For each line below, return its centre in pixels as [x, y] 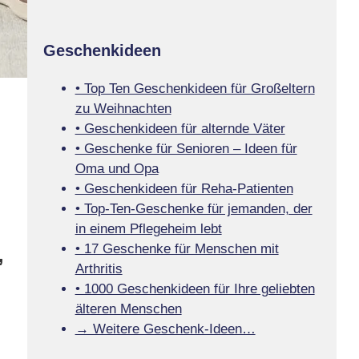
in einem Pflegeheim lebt [148, 228]
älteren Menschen [128, 309]
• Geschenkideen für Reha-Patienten [184, 188]
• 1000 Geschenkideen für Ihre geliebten [195, 288]
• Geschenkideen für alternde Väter [180, 128]
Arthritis [99, 268]
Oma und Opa [117, 168]
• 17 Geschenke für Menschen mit [177, 248]
